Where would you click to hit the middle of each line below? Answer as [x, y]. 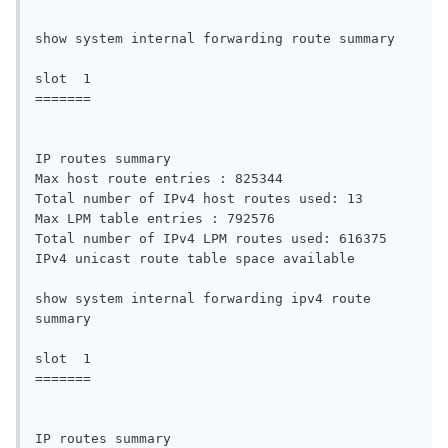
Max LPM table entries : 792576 [159, 219]
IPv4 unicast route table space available [195, 259]
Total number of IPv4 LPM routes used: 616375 [215, 239]
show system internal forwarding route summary [219, 39]
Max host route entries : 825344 [163, 179]
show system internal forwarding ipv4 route [203, 299]
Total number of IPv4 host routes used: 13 [203, 199]
